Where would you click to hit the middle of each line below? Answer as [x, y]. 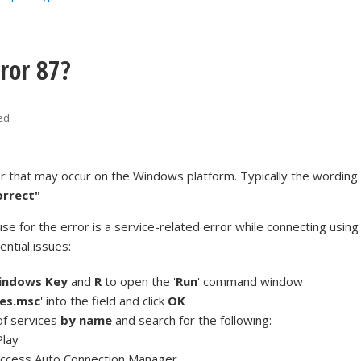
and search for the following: [192, 320]
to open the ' [139, 282]
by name [87, 320]
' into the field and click [104, 301]
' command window [251, 282]
